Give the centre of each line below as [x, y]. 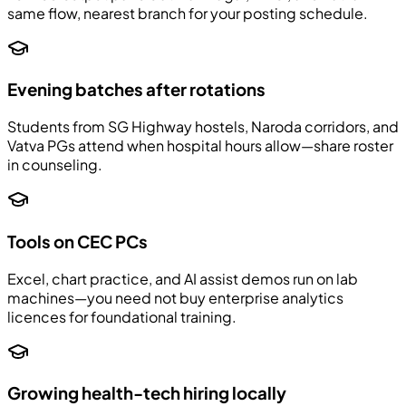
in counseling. [55, 165]
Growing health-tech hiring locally [147, 393]
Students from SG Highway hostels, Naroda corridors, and [203, 127]
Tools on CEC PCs [77, 241]
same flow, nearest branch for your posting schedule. [188, 13]
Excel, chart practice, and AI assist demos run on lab [183, 278]
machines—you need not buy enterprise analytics [175, 297]
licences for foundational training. [122, 316]
